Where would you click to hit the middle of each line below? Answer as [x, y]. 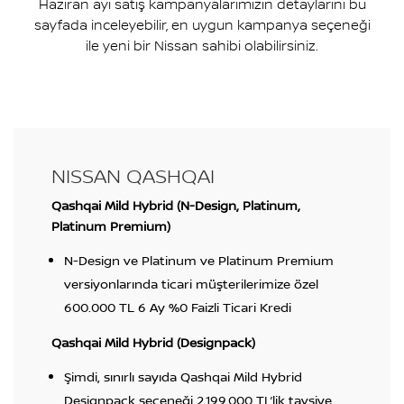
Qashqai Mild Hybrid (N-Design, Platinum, [175, 205]
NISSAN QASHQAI [133, 175]
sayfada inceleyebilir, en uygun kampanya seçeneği [202, 25]
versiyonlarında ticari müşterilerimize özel [191, 283]
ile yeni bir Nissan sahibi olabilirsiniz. [202, 46]
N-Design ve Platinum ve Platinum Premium [198, 260]
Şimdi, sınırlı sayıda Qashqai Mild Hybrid [183, 376]
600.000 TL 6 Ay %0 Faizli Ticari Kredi [177, 307]
